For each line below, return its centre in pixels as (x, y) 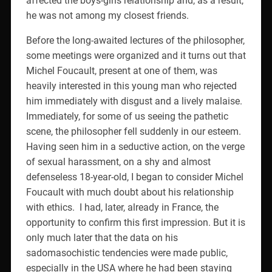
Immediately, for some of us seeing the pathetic (127, 116)
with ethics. (50, 207)
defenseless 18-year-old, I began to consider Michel (134, 177)
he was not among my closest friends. (107, 15)
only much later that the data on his (102, 237)
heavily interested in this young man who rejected (131, 86)
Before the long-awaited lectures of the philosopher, (135, 40)
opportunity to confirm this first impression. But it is (135, 222)
